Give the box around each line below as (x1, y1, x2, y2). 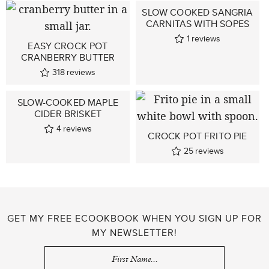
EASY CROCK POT (28, 39, 108, 53)
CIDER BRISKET (34, 107, 102, 121)
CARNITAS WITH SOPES (145, 17, 250, 31)
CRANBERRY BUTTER (20, 50, 115, 64)
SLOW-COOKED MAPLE (17, 95, 118, 109)
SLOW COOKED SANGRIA (142, 5, 253, 19)
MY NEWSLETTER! (92, 226, 177, 240)
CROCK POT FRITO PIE (148, 129, 247, 143)
